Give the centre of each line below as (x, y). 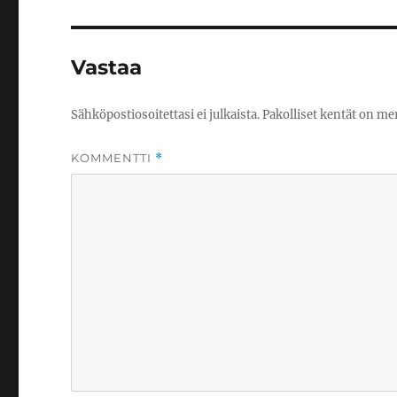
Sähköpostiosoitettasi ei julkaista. (166, 115)
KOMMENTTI (113, 158)
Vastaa (107, 67)
